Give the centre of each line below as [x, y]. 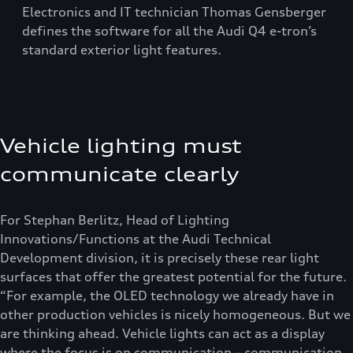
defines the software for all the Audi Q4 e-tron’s [169, 31]
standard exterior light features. [122, 50]
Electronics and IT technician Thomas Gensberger [174, 12]
